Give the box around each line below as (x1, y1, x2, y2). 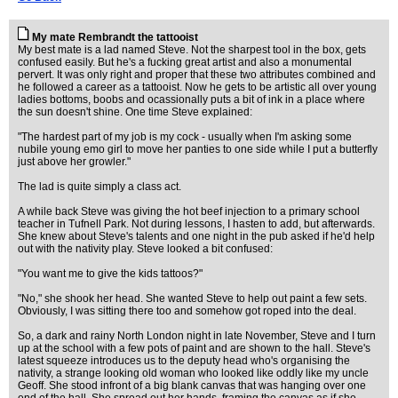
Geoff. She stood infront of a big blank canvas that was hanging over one (18, 379, 366, 392)
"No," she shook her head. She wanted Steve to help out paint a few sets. (18, 292, 367, 305)
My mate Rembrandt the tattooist (32, 31, 198, 44)
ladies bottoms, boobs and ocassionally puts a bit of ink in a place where (18, 93, 365, 106)
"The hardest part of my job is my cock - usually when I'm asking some (18, 131, 352, 143)
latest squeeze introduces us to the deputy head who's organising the (18, 354, 350, 367)
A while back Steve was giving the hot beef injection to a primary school (18, 205, 360, 218)
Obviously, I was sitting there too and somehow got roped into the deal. (18, 305, 356, 317)
